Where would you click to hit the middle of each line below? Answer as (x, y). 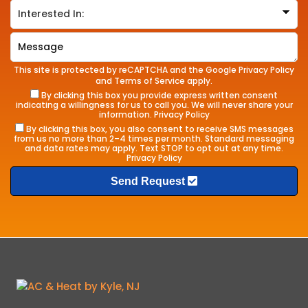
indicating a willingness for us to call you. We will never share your (154, 105)
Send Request (149, 181)
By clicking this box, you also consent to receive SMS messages (159, 129)
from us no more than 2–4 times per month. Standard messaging (154, 139)
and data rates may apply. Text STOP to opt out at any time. (154, 148)
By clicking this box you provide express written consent (159, 95)
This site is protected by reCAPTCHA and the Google (126, 70)
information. (126, 114)
